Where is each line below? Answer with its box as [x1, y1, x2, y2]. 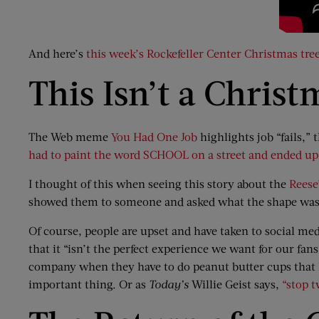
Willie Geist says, [189, 277, 282, 291]
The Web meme [28, 130, 111, 143]
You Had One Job [111, 130, 197, 143]
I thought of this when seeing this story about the [28, 177, 289, 190]
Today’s [149, 277, 189, 291]
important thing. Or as [28, 277, 149, 291]
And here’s [28, 46, 86, 60]
